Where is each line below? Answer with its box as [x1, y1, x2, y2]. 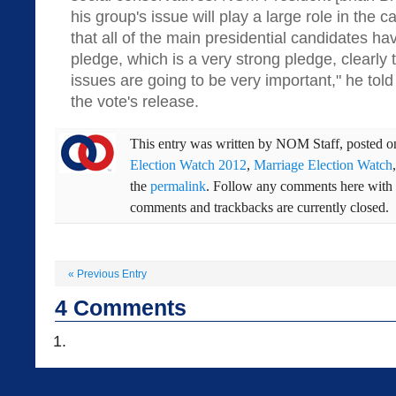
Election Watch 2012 [130, 156, 247, 173]
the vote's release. [71, 93, 199, 110]
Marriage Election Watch [254, 156, 392, 173]
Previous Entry [74, 268, 147, 280]
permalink [150, 178, 206, 194]
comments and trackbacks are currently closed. [130, 199, 389, 216]
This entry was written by [130, 135, 276, 152]
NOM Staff [276, 135, 339, 152]
